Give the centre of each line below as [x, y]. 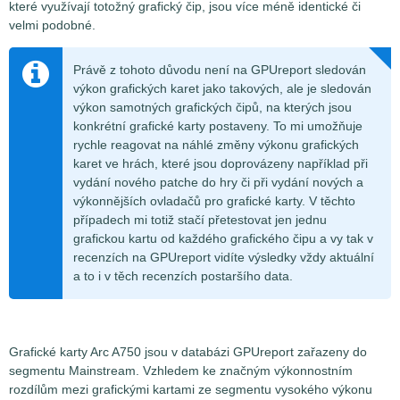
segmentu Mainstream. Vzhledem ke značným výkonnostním [181, 371]
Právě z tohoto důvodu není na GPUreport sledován [220, 70]
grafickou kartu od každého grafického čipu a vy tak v [223, 239]
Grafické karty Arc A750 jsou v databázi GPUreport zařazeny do [188, 352]
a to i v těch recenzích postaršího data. [183, 276]
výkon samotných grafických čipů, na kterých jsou [212, 108]
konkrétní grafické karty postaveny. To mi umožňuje [218, 126]
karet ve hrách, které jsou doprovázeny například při [221, 164]
